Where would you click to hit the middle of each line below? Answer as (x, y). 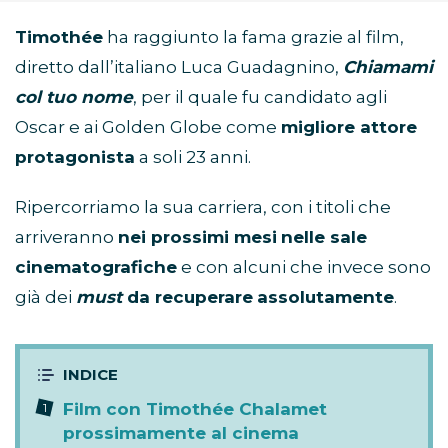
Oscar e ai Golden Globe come (148, 127)
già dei (45, 297)
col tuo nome (74, 97)
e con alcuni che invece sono (304, 267)
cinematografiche (96, 267)
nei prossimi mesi (197, 237)
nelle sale (324, 237)
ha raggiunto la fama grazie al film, (253, 37)
